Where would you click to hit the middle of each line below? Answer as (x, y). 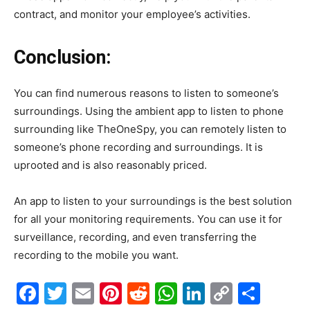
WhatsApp (232, 293)
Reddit (184, 293)
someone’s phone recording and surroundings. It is (138, 147)
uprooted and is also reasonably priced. (110, 165)
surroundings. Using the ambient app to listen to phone (149, 111)
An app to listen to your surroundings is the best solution (153, 201)
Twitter (104, 293)
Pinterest (169, 293)
